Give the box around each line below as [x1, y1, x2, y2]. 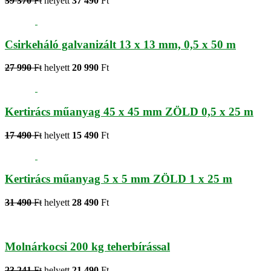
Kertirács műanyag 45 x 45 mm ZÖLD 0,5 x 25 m [5, 105, 253, 119]
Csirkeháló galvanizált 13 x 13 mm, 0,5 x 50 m [5, 38, 236, 51]
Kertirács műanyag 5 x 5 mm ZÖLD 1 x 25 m [5, 172, 232, 186]
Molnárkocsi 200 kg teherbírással [5, 240, 170, 253]
